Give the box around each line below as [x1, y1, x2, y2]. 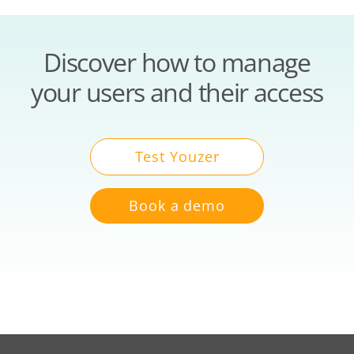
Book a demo [129, 196, 225, 216]
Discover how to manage [43, 44, 311, 80]
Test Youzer [134, 147, 220, 167]
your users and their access [30, 74, 323, 110]
